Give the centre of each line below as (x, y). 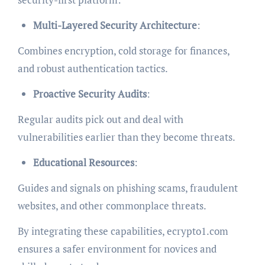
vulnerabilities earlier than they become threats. (126, 137)
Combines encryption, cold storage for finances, (123, 51)
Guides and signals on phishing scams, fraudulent (127, 188)
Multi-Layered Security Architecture (115, 25)
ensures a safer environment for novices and (117, 249)
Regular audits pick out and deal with (100, 119)
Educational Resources (83, 163)
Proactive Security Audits (90, 94)
